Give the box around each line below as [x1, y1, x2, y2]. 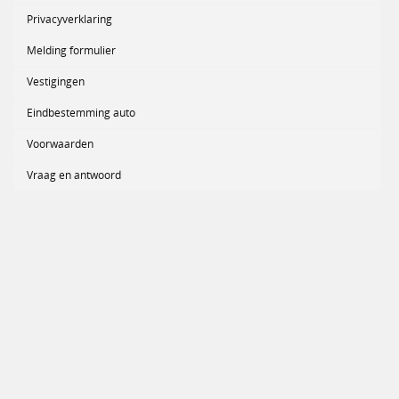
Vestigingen [27, 74, 85, 90]
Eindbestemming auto [27, 105, 135, 121]
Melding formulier [27, 43, 116, 59]
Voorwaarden [27, 136, 94, 152]
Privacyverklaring [27, 12, 112, 28]
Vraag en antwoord [27, 167, 121, 183]
